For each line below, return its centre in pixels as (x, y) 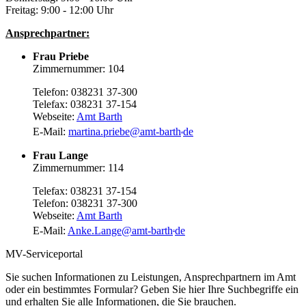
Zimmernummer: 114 (78, 167)
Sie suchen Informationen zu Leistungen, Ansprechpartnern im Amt (151, 277)
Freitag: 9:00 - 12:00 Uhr (59, 10)
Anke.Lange (95, 230)
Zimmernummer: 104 (79, 69)
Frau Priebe (61, 57)
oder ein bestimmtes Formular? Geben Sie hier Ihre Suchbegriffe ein (152, 289)
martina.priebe (99, 132)
